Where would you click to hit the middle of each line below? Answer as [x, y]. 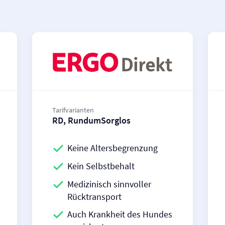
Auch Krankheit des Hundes [120, 214]
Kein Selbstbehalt [101, 166]
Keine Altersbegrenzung [113, 148]
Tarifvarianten [73, 110]
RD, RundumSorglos [91, 120]
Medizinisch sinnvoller [109, 184]
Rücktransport [94, 197]
